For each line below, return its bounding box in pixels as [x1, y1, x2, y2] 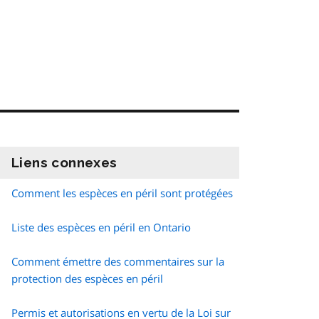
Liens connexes [11, 155, 117, 171]
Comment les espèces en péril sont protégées [11, 186, 233, 201]
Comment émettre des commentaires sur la [11, 254, 224, 269]
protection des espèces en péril [11, 271, 163, 286]
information [117, 155, 199, 171]
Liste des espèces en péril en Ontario [11, 220, 191, 235]
